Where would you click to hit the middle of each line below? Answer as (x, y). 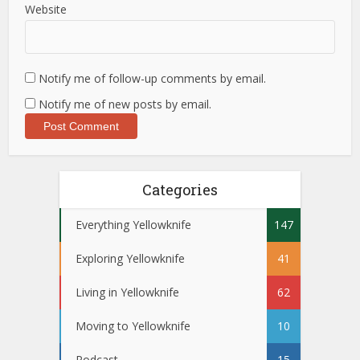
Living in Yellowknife (127, 292)
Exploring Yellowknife (130, 258)
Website (46, 9)
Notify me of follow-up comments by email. (153, 78)
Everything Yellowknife (133, 225)
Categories (180, 190)
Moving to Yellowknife (133, 326)
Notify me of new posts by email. (125, 104)
